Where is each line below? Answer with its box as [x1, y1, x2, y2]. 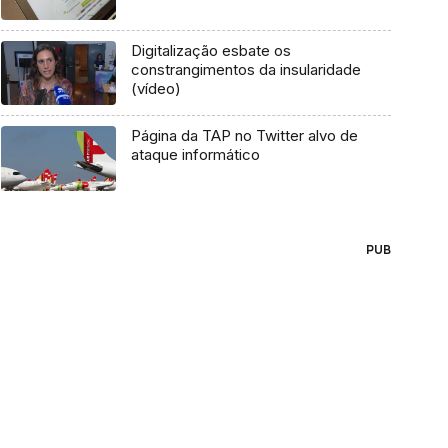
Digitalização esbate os [130, 40, 291, 60]
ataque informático [130, 145, 260, 165]
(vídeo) [130, 78, 181, 98]
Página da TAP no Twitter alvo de [130, 126, 358, 146]
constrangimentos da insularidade [130, 59, 361, 79]
